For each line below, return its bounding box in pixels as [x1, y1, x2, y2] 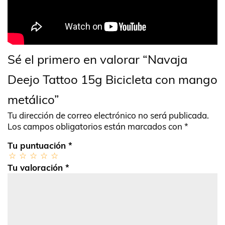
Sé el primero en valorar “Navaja [8, 52, 187, 67]
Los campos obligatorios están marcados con [8, 121, 184, 132]
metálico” [8, 92, 59, 107]
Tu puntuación [8, 140, 68, 151]
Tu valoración [8, 162, 65, 173]
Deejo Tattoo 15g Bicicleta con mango [8, 72, 217, 87]
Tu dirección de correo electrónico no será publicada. [8, 110, 209, 121]
